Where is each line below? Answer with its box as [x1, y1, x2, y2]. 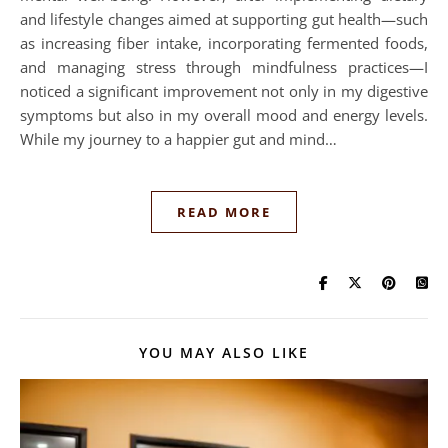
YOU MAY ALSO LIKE [139, 343, 309, 363]
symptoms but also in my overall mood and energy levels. [20, 105, 428, 126]
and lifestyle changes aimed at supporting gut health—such [20, 9, 428, 30]
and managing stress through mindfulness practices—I [20, 57, 428, 78]
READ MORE [177, 203, 271, 222]
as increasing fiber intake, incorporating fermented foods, [20, 33, 428, 54]
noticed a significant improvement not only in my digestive [20, 81, 428, 102]
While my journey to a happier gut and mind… [20, 129, 337, 150]
